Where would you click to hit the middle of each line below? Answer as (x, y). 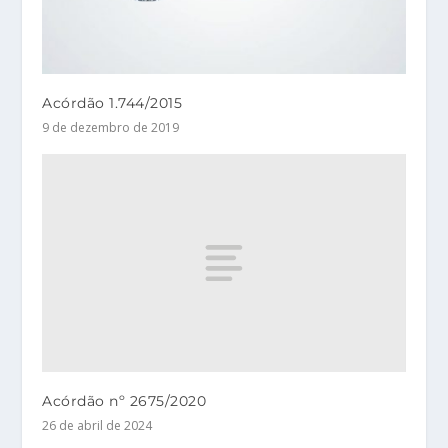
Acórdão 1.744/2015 (112, 103)
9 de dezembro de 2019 (111, 128)
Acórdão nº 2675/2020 (124, 401)
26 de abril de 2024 (97, 426)
